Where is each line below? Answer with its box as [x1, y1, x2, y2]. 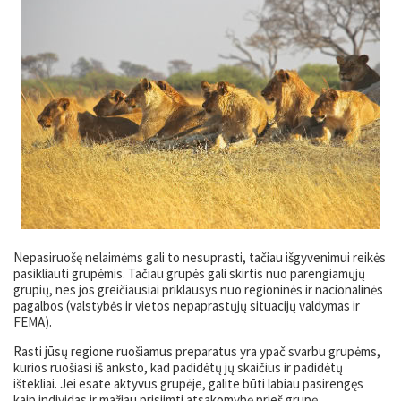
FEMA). [13, 312, 52, 330]
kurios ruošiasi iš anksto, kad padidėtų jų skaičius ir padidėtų [13, 358, 343, 376]
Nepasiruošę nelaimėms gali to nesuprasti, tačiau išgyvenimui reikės [13, 248, 386, 266]
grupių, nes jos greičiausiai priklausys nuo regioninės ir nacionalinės [13, 280, 383, 298]
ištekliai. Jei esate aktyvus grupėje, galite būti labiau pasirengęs [13, 374, 363, 392]
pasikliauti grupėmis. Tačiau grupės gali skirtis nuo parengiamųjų [13, 264, 365, 282]
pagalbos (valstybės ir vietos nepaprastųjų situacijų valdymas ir [13, 296, 360, 314]
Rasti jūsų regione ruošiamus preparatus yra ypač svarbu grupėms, [13, 342, 380, 360]
